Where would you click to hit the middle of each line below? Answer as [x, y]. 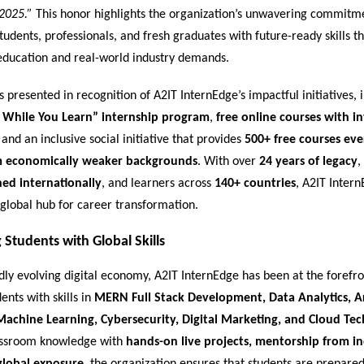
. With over [228, 161]
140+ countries [255, 183]
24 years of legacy [308, 161]
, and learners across [158, 183]
